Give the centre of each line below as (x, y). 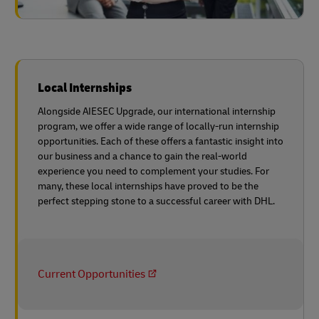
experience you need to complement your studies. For (153, 172)
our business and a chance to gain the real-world (142, 157)
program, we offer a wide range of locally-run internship (158, 127)
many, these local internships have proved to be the (148, 187)
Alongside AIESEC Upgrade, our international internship (157, 112)
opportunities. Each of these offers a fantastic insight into (161, 142)
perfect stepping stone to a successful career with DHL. (156, 202)
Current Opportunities (91, 274)
